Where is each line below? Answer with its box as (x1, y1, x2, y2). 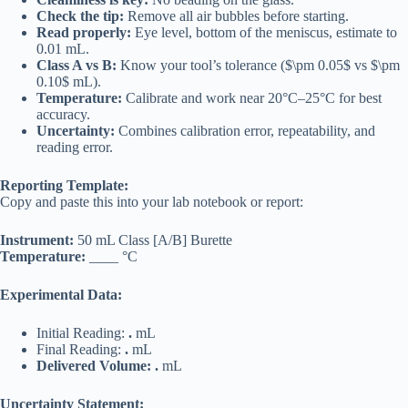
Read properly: (36, 25, 131, 41)
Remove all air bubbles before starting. (124, 8, 349, 25)
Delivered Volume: (36, 358, 151, 374)
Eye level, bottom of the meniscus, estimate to (131, 25, 397, 41)
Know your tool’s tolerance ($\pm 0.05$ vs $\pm (117, 57, 400, 74)
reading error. (36, 139, 113, 156)
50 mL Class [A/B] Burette (74, 232, 232, 249)
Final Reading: (36, 342, 125, 358)
